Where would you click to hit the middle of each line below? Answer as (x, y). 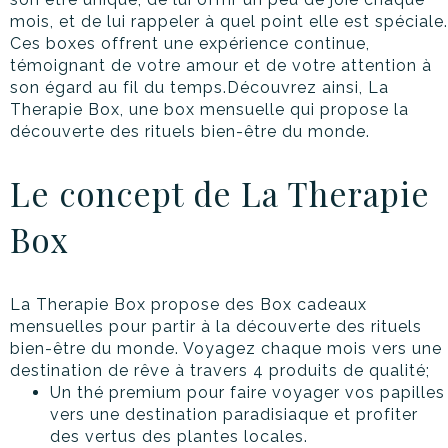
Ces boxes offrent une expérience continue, (190, 44)
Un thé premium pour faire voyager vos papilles (247, 393)
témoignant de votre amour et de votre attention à (221, 66)
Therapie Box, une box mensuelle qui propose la (209, 110)
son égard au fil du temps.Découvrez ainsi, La (199, 88)
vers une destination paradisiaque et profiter (234, 415)
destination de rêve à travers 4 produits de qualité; (220, 371)
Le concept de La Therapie (220, 193)
